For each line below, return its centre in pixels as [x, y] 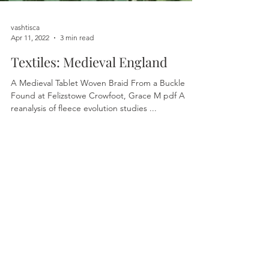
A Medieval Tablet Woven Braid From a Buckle [98, 136]
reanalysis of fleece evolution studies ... [153, 161]
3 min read [77, 90]
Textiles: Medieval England [89, 115]
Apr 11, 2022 [30, 90]
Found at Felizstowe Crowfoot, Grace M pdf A [50, 148]
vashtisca [25, 80]
